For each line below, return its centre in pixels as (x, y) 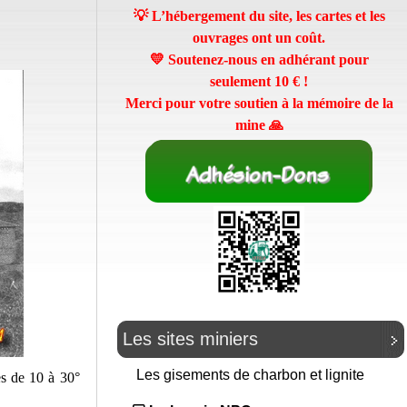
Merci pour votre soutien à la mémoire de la (259, 103)
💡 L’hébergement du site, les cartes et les (259, 16)
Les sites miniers (190, 339)
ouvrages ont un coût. (259, 38)
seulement (242, 81)
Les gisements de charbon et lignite (252, 375)
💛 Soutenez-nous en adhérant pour (259, 60)
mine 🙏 (259, 125)
